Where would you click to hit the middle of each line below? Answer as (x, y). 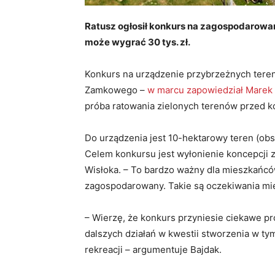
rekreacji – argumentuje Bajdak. (154, 250)
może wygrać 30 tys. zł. (137, 42)
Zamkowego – (116, 90)
